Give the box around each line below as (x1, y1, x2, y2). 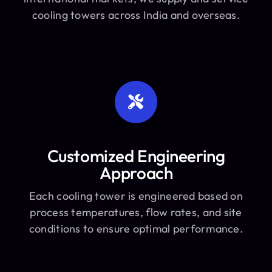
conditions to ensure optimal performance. (29, 221, 243, 236)
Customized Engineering (47, 144, 225, 166)
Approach (99, 161, 173, 183)
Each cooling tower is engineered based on (29, 188, 243, 203)
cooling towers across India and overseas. (32, 7, 240, 22)
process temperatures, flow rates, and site (30, 205, 242, 219)
